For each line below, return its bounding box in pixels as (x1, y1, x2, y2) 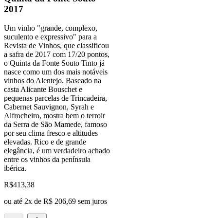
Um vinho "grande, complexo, (4, 23, 97, 32)
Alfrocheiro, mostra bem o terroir (4, 111, 105, 120)
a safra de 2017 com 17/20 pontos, (4, 50, 109, 58)
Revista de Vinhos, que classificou (4, 41, 109, 50)
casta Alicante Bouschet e (4, 85, 82, 93)
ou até (4, 197, 24, 205)
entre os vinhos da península (4, 155, 91, 163)
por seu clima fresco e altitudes (4, 128, 98, 137)
